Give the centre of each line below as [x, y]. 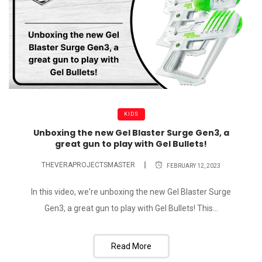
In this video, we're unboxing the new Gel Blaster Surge [131, 192]
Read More [131, 247]
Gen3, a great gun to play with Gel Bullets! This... [131, 208]
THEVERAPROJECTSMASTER [88, 165]
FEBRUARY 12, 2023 [194, 166]
